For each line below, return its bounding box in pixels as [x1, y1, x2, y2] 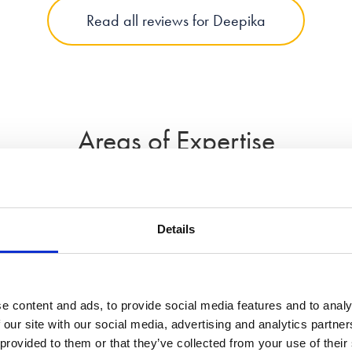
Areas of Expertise [77, 123, 275, 159]
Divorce [22, 258, 75, 282]
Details [156, 222, 196, 236]
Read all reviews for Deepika [86, 10, 266, 31]
